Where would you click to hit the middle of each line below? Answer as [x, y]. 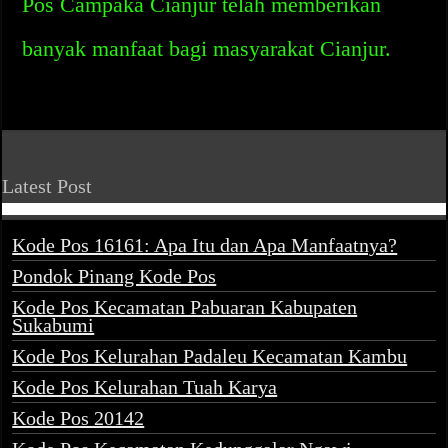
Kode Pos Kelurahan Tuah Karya [145, 387]
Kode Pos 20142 [78, 418]
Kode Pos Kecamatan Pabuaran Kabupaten [185, 307]
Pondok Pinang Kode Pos [114, 276]
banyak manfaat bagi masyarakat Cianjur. [207, 48]
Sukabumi [53, 325]
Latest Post [47, 186]
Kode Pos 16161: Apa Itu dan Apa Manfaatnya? [205, 245]
